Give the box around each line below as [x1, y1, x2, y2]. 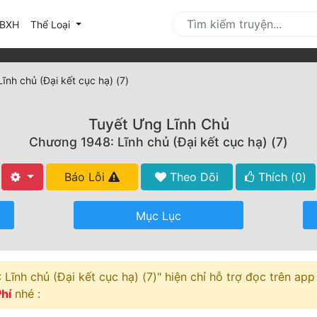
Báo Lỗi [64, 170, 108, 185]
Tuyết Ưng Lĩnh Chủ [88, 115, 229, 134]
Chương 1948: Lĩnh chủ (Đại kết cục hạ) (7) [29, 134, 288, 150]
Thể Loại [30, 18, 73, 30]
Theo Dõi [166, 170, 219, 185]
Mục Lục [136, 209, 181, 224]
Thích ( [254, 170, 295, 185]
